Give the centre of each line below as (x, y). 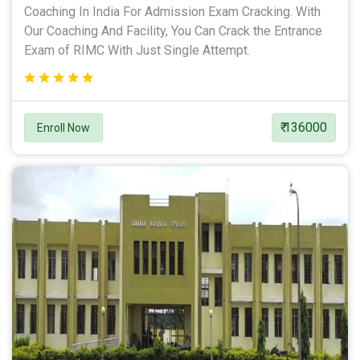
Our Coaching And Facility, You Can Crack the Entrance (173, 31)
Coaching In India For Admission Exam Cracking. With (172, 11)
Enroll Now (63, 127)
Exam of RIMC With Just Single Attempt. (137, 50)
